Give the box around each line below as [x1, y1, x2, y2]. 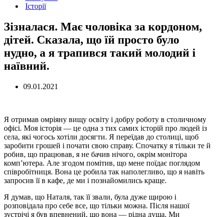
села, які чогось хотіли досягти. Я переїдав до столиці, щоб [4, 132, 199, 141]
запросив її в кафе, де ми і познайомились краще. [4, 176, 167, 185]
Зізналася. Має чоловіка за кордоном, [4, 20, 202, 33]
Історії [25, 2, 46, 10]
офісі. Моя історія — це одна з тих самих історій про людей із [4, 124, 207, 132]
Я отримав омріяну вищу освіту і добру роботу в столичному [4, 115, 206, 124]
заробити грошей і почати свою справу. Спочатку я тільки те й [4, 141, 211, 150]
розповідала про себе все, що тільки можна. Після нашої [4, 201, 189, 210]
